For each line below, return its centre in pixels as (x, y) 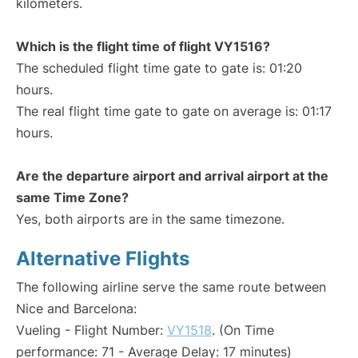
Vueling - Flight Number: (91, 330)
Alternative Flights (103, 259)
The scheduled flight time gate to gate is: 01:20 (159, 68)
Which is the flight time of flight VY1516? (143, 46)
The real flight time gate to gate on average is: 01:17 (174, 111)
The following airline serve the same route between (171, 287)
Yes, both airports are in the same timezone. (150, 219)
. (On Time (243, 330)
